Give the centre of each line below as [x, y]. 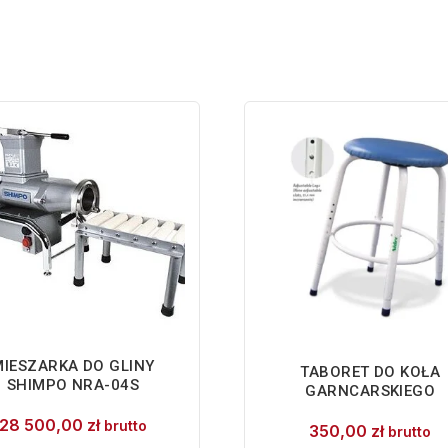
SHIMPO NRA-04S [73, 384]
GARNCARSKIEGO [370, 390]
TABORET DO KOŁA [370, 371]
